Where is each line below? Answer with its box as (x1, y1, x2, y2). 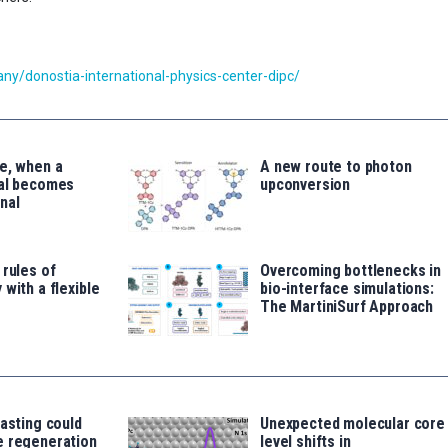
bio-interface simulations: (260, 278, 434, 298)
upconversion (260, 174, 351, 194)
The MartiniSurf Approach (260, 296, 434, 316)
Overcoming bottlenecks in (260, 260, 441, 280)
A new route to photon (260, 156, 412, 176)
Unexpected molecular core (260, 413, 445, 433)
